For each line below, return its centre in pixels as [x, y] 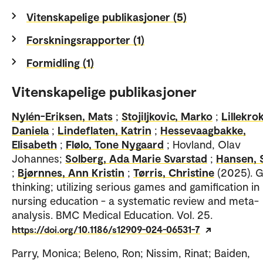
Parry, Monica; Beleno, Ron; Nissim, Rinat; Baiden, [131, 253]
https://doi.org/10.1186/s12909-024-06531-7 [106, 230]
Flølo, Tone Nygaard [115, 144]
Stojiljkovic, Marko [167, 116]
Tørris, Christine [174, 173]
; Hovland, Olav [204, 144]
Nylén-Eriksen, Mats [62, 116]
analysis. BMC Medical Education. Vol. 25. [112, 215]
